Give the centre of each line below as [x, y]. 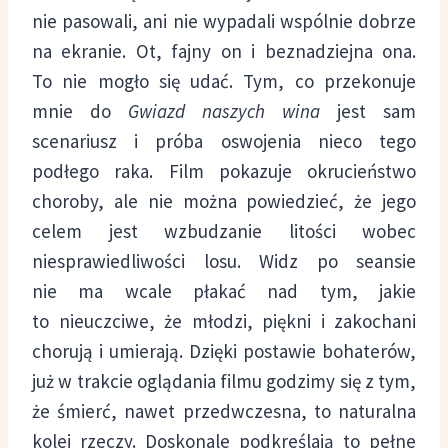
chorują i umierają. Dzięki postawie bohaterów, [224, 351]
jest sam [368, 111]
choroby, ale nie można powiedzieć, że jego [224, 201]
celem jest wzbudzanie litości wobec [224, 231]
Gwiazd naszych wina [224, 111]
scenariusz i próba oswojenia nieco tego [224, 141]
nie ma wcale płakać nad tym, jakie [224, 291]
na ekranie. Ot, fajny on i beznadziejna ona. [224, 51]
